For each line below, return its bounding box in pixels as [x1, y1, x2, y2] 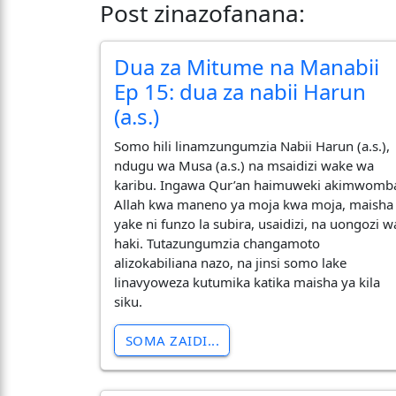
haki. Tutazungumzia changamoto [114, 233, 321, 252]
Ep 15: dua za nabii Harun [114, 77, 367, 107]
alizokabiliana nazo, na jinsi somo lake [114, 253, 347, 271]
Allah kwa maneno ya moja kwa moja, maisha [114, 194, 394, 213]
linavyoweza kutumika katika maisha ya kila [114, 272, 381, 291]
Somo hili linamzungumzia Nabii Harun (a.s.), [114, 136, 391, 155]
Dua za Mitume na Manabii [114, 52, 380, 82]
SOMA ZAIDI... [125, 331, 219, 349]
